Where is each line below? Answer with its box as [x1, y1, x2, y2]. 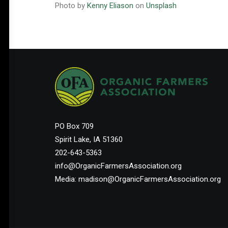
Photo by [55, 1, 87, 10]
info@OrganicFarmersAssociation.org [55, 161, 182, 170]
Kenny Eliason [87, 1, 133, 10]
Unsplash [146, 1, 177, 10]
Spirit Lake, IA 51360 [55, 135, 123, 144]
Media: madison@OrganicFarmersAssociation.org [55, 175, 221, 184]
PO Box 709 [55, 122, 94, 131]
